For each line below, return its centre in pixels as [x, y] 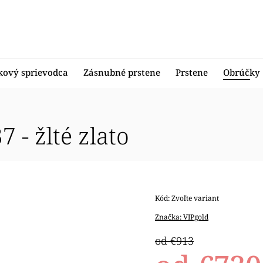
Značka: [169, 217]
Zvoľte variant [195, 198]
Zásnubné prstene [122, 72]
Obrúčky [242, 72]
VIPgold [196, 217]
